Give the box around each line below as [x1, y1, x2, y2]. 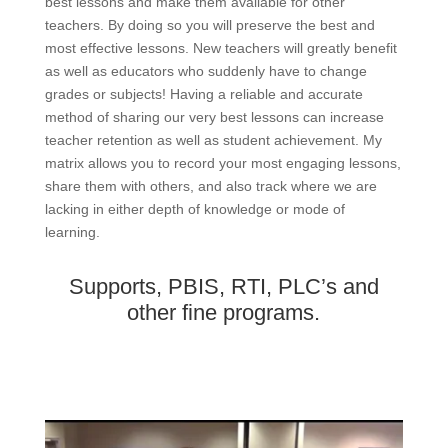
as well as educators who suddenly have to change [44, 63, 367, 80]
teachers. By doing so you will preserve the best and [44, 17, 375, 34]
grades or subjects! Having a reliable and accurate [44, 86, 363, 103]
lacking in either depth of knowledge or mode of [44, 201, 345, 218]
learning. [44, 224, 100, 241]
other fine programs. [127, 300, 321, 326]
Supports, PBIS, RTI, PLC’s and [68, 274, 379, 300]
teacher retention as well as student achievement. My [44, 132, 382, 149]
